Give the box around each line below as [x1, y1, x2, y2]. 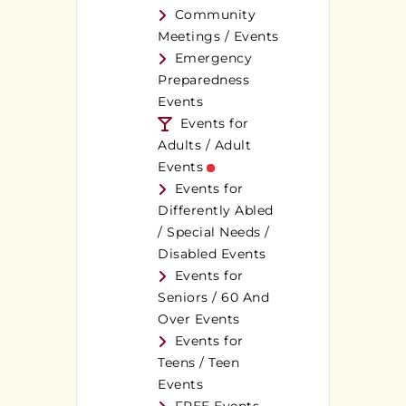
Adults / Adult [158, 137, 251, 154]
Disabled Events [158, 246, 266, 263]
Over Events [158, 311, 240, 328]
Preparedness [158, 72, 249, 89]
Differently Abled [158, 202, 274, 219]
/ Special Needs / [158, 224, 270, 241]
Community [174, 6, 256, 24]
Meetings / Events [158, 28, 279, 45]
